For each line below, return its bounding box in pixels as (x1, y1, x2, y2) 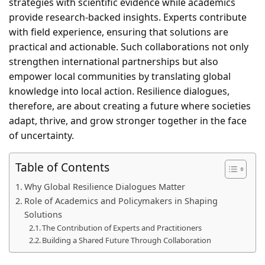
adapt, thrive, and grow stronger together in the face (9, 114, 247, 128)
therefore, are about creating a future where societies (9, 99, 251, 113)
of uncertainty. (9, 129, 74, 143)
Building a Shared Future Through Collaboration (42, 235, 212, 246)
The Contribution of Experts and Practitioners (42, 222, 202, 234)
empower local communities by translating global (9, 70, 231, 83)
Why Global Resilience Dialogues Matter (24, 181, 185, 193)
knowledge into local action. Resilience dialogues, (9, 85, 230, 98)
